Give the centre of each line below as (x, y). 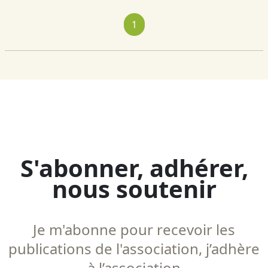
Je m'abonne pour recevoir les (134, 230)
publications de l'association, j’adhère (134, 249)
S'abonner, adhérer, (134, 168)
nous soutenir (134, 189)
